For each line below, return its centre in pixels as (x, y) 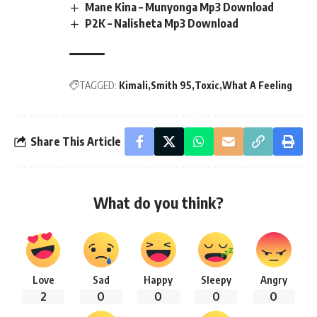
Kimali (133, 86)
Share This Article (76, 141)
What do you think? (158, 203)
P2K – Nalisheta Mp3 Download (162, 24)
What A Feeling (257, 86)
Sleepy (216, 280)
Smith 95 (171, 86)
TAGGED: (98, 86)
